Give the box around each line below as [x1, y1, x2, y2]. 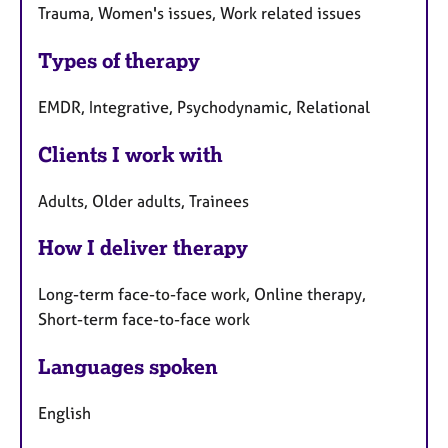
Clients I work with [38, 141, 223, 167]
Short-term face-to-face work [38, 309, 250, 330]
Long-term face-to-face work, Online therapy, [38, 284, 366, 305]
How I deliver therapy [38, 235, 248, 261]
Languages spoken [38, 354, 218, 380]
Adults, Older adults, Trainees [38, 190, 249, 211]
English [38, 403, 91, 424]
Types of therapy [38, 47, 200, 73]
